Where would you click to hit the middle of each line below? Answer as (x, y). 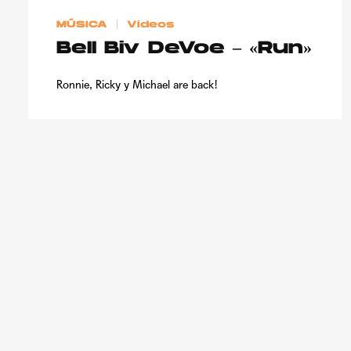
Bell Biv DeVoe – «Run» (184, 49)
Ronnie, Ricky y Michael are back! (137, 84)
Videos (151, 25)
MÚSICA (82, 25)
